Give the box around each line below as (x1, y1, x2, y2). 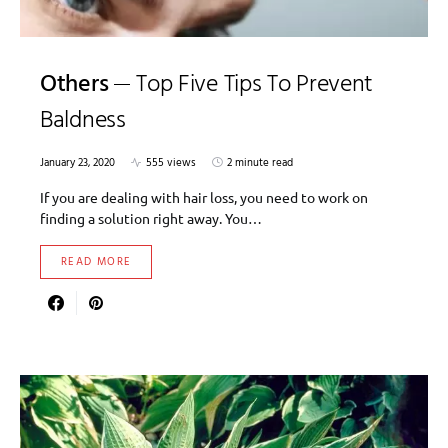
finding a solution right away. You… (40, 208, 262, 227)
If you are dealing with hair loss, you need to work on (40, 187, 368, 206)
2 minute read (227, 153, 293, 172)
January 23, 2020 (40, 153, 115, 172)
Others (40, 65, 109, 104)
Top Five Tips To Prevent (136, 65, 374, 104)
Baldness (40, 101, 126, 140)
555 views (146, 153, 196, 172)
